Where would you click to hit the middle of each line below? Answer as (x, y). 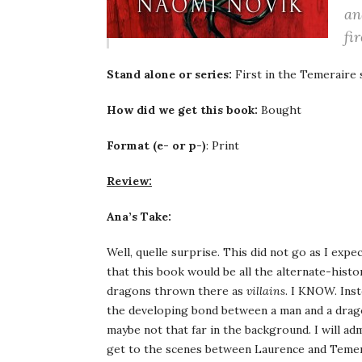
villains (266, 291)
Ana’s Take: (139, 217)
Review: (129, 181)
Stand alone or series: (169, 74)
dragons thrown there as (177, 291)
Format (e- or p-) (156, 145)
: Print (223, 145)
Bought (280, 110)
